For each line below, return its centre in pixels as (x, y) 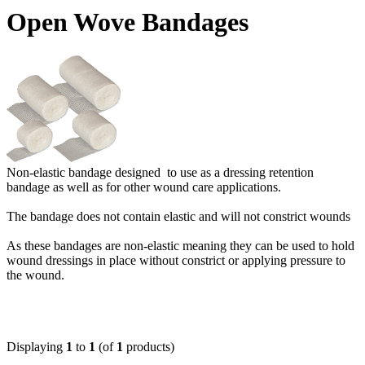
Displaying (36, 346)
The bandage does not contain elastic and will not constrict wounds (178, 216)
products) (149, 346)
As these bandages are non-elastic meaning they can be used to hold (180, 245)
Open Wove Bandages (128, 22)
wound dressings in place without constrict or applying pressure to (176, 260)
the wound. (35, 275)
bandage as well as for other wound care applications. (145, 187)
